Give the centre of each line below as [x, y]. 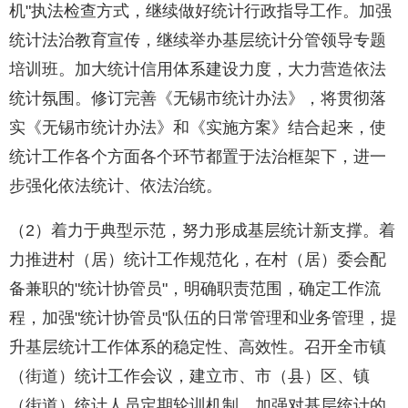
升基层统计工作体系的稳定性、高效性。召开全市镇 [198, 347]
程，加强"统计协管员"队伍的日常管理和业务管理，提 [203, 318]
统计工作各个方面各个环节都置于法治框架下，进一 [198, 157]
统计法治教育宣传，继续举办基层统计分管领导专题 [198, 41]
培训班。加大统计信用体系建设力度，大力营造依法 [198, 70]
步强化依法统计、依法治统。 [116, 186]
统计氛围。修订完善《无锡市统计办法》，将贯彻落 [198, 99]
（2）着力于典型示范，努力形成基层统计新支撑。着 [202, 231]
